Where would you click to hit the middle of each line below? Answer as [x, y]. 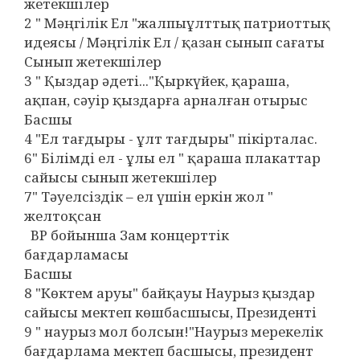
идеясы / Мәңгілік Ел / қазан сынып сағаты [174, 42]
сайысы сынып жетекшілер [121, 177]
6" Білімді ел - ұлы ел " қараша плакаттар [172, 158]
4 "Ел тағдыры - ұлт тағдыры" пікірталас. [171, 139]
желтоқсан [63, 216]
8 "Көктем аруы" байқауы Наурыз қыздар [170, 293]
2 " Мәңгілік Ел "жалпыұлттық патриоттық [177, 23]
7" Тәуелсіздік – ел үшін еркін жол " [149, 196]
